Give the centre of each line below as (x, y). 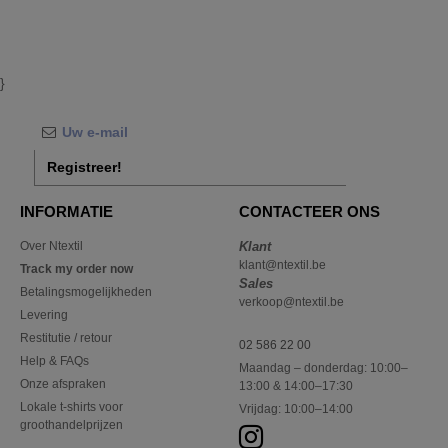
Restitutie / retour (66, 338)
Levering (44, 315)
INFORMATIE (66, 212)
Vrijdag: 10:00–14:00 (296, 409)
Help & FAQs (54, 361)
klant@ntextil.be (282, 265)
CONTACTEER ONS (309, 212)
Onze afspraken (63, 384)
